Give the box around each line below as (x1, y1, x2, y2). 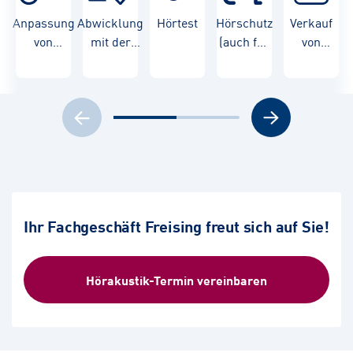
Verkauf (290, 13, 333, 32)
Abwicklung (77, 13, 144, 32)
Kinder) (224, 50, 266, 70)
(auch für (219, 32, 270, 51)
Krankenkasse (71, 50, 150, 70)
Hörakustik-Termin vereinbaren (86, 270, 267, 290)
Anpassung (12, 13, 75, 32)
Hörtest (157, 13, 199, 32)
